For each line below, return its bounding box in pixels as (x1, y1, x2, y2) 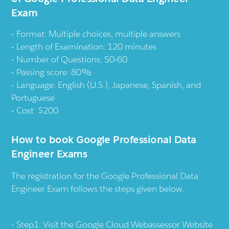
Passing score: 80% (16, 66, 93, 78)
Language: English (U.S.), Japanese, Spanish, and (16, 79, 201, 90)
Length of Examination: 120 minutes (16, 40, 157, 52)
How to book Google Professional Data (11, 133, 196, 146)
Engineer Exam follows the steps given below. (11, 182, 185, 194)
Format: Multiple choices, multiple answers (16, 28, 181, 39)
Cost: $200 (16, 104, 59, 116)
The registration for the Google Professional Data (11, 170, 199, 181)
